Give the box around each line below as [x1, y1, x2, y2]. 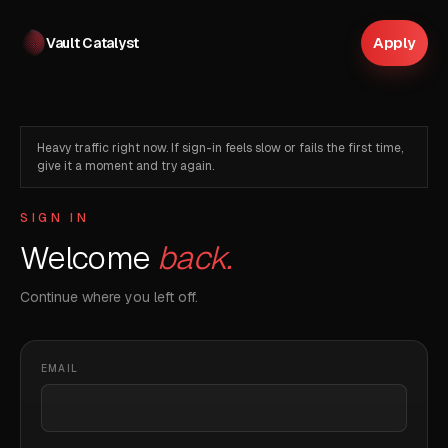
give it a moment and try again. [37, 158, 214, 174]
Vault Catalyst [46, 33, 140, 52]
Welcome [20, 237, 157, 278]
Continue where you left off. [20, 288, 198, 306]
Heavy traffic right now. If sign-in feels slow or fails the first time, [37, 140, 403, 156]
